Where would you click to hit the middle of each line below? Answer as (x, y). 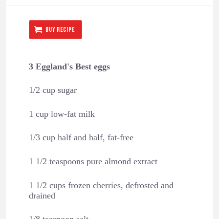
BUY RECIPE (60, 29)
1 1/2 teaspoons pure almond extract (93, 161)
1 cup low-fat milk (62, 114)
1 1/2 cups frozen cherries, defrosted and (101, 185)
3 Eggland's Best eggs (69, 66)
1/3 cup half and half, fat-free (81, 138)
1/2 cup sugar (53, 90)
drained (42, 195)
